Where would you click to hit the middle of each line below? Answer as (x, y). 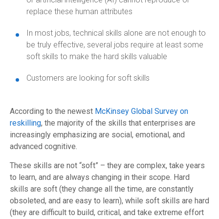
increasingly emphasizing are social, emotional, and (97, 134)
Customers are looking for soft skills (88, 78)
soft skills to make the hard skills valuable (97, 56)
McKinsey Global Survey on (142, 111)
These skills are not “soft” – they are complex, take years (107, 165)
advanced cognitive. (44, 146)
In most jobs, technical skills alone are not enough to (116, 33)
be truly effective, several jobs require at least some (115, 44)
